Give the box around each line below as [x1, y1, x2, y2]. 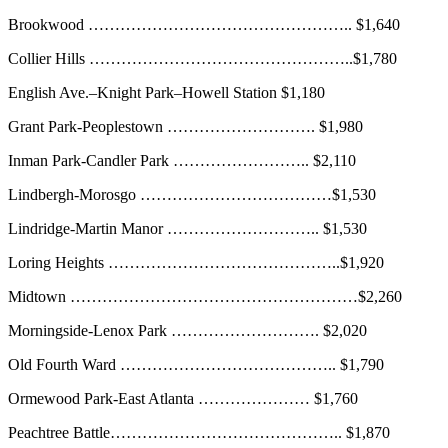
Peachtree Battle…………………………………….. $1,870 [8, 424, 390, 442]
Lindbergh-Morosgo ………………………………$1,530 [8, 186, 376, 204]
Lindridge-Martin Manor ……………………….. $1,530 [8, 220, 367, 238]
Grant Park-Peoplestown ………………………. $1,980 [8, 118, 363, 136]
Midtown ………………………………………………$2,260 [8, 288, 402, 306]
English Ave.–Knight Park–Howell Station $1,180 [8, 84, 325, 102]
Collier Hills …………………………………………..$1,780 [8, 50, 397, 68]
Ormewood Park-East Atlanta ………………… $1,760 [8, 390, 358, 408]
